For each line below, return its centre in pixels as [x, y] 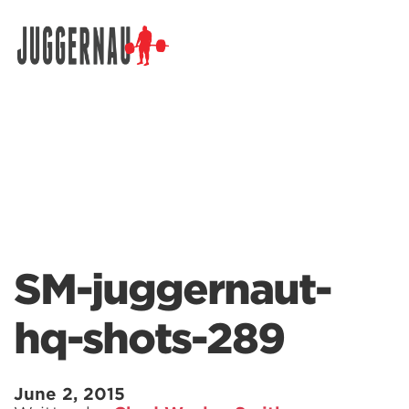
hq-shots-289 [149, 339]
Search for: [52, 62]
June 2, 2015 [69, 394]
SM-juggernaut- [172, 289]
